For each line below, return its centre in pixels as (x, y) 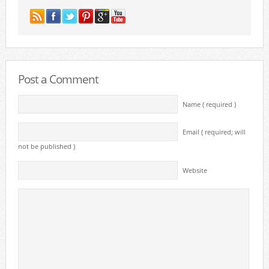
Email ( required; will (214, 132)
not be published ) (46, 147)
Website (195, 171)
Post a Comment (58, 79)
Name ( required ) (209, 104)
